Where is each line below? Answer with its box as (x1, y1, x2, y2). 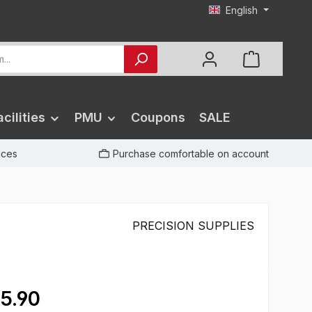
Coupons (131, 110, 185, 125)
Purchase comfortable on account (113, 147, 269, 159)
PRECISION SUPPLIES (132, 219, 254, 233)
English (226, 4, 258, 16)
